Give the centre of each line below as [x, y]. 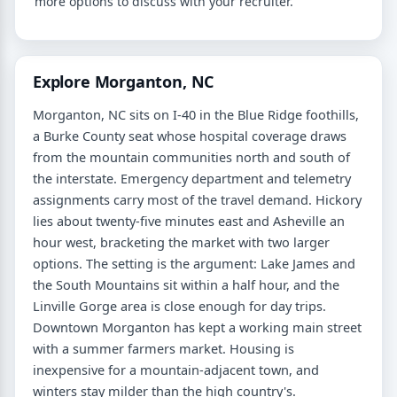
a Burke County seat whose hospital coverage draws [190, 135]
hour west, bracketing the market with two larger [181, 241]
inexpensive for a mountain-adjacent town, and [176, 369]
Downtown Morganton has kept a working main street [197, 327]
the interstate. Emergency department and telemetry [192, 178]
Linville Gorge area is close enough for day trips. [179, 305]
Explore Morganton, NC [124, 81]
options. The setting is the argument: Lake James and [194, 263]
